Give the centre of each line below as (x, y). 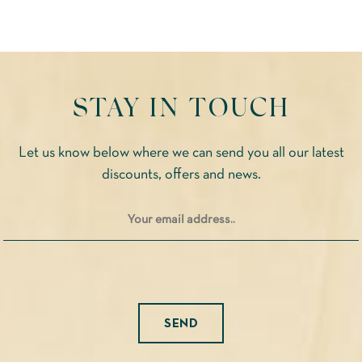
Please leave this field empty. (256, 352)
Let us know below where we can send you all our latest (181, 153)
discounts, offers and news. (181, 175)
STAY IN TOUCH (181, 106)
